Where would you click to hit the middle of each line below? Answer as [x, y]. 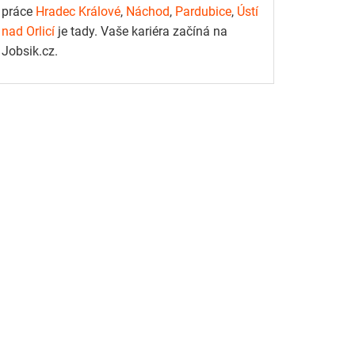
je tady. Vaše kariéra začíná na [141, 32]
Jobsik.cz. [30, 52]
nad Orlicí [28, 32]
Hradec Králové [78, 12]
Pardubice [203, 12]
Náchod [148, 12]
